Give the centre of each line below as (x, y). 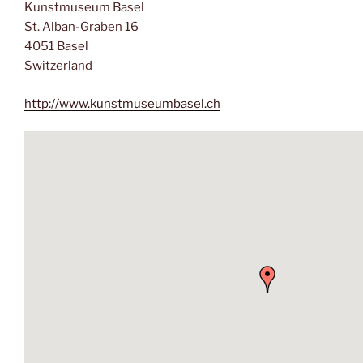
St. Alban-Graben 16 (81, 27)
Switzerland (58, 66)
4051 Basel (56, 47)
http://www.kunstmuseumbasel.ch (122, 103)
